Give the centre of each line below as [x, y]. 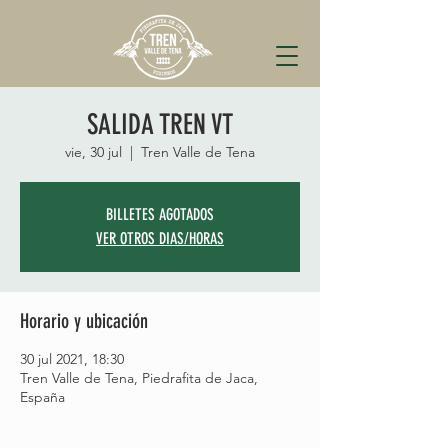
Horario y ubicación [84, 321]
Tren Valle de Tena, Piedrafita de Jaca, [139, 378]
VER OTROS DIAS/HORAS [160, 238]
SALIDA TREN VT [160, 124]
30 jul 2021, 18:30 [72, 359]
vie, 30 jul [93, 152]
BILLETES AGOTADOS [160, 214]
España [42, 397]
